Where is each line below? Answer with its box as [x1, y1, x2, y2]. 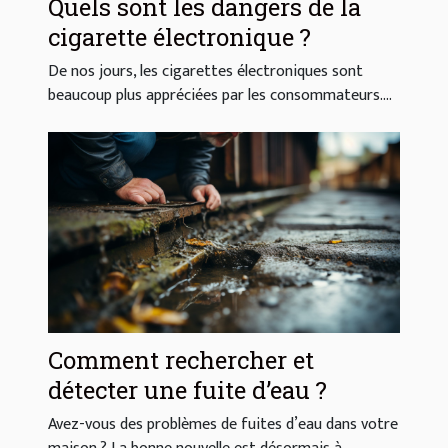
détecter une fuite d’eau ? [48, 374, 327, 407]
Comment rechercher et [48, 344, 314, 377]
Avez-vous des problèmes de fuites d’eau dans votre [48, 411, 398, 439]
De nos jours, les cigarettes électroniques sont [48, 58, 363, 86]
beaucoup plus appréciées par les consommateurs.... [48, 82, 392, 110]
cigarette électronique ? [48, 21, 311, 54]
